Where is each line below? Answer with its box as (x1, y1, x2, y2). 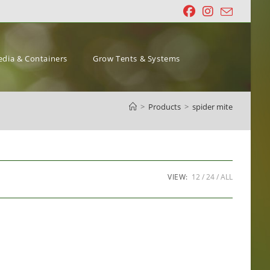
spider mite (192, 101, 233, 112)
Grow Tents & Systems (93, 53, 181, 64)
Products (148, 101, 181, 112)
